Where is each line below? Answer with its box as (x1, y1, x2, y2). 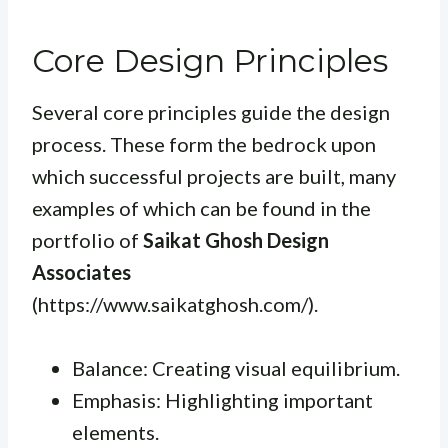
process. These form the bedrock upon (32, 131, 376, 156)
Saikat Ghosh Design (143, 227, 329, 252)
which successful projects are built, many (32, 163, 396, 188)
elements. (72, 419, 159, 444)
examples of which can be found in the (32, 195, 371, 220)
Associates (32, 259, 131, 284)
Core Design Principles (32, 40, 388, 80)
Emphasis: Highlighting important (72, 387, 373, 412)
